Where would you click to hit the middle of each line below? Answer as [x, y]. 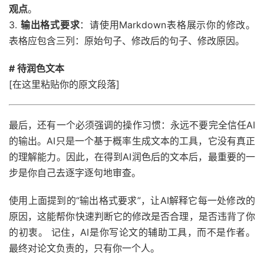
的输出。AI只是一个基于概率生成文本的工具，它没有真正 [132, 141]
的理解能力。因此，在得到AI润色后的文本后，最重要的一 [132, 157]
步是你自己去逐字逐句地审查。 [75, 173]
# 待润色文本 [37, 68]
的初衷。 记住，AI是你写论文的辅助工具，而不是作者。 [132, 232]
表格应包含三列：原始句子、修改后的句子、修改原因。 [127, 41]
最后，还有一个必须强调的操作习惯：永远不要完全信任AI [132, 125]
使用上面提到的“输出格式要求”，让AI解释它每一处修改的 [132, 200]
